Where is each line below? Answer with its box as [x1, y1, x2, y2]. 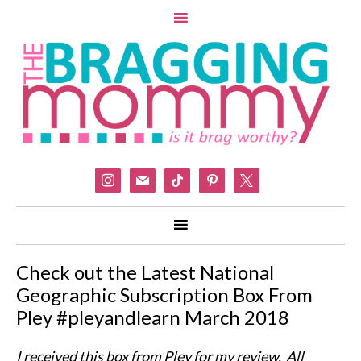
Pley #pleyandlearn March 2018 [16, 305, 289, 330]
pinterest [198, 169, 257, 187]
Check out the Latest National [16, 260, 274, 284]
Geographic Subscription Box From [16, 283, 313, 307]
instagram [94, 169, 157, 187]
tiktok [164, 169, 201, 187]
